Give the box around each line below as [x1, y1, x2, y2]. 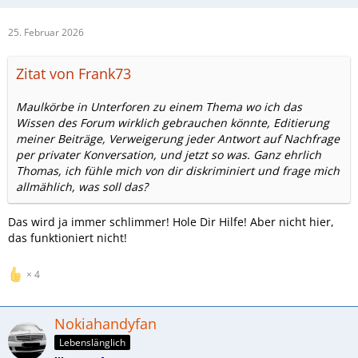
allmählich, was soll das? [16, 179, 148, 194]
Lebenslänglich [59, 335, 125, 349]
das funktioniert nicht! [8, 230, 127, 245]
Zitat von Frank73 [16, 64, 131, 83]
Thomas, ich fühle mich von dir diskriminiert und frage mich [16, 163, 340, 178]
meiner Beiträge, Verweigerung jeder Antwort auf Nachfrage [16, 131, 340, 146]
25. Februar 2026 [8, 26, 84, 39]
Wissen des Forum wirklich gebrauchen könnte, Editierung [16, 115, 329, 130]
